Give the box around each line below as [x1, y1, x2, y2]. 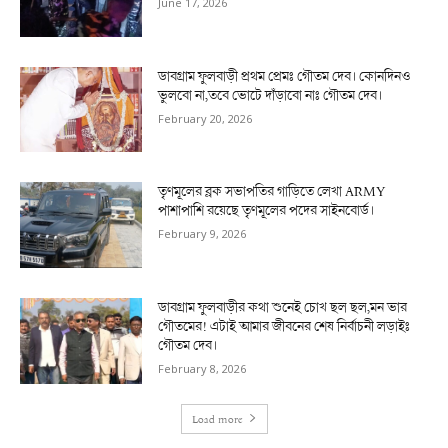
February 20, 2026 [158, 110, 253, 126]
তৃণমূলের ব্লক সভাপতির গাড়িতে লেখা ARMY [158, 181, 386, 203]
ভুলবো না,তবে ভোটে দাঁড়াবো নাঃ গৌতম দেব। [158, 84, 383, 106]
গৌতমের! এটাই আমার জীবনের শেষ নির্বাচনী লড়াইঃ [158, 316, 411, 338]
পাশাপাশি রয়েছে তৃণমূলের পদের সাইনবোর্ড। [158, 200, 375, 222]
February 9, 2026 [158, 226, 247, 242]
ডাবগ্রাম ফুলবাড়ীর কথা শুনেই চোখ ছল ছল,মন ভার [158, 297, 408, 319]
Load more [191, 409, 243, 428]
